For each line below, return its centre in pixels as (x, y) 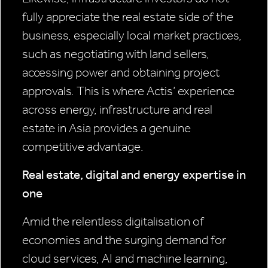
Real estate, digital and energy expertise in (134, 175)
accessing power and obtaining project (121, 73)
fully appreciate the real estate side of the (128, 17)
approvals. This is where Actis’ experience (128, 91)
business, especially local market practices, (132, 36)
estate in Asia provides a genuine (106, 128)
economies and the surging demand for (124, 240)
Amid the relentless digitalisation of (113, 222)
